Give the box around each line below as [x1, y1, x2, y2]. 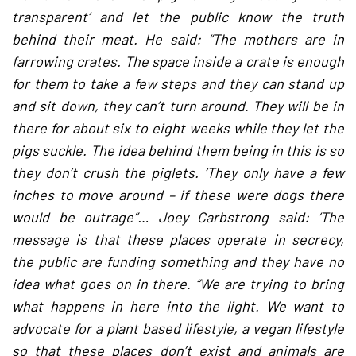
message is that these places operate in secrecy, [12, 230, 344, 248]
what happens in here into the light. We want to [12, 297, 344, 315]
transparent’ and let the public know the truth [12, 8, 344, 25]
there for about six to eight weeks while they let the [12, 119, 344, 137]
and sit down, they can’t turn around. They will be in [12, 97, 344, 114]
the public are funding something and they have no [12, 253, 344, 270]
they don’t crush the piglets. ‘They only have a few [12, 164, 344, 181]
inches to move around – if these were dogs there [12, 186, 344, 203]
